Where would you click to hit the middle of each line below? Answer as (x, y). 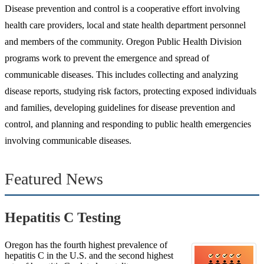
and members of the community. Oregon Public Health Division (123, 41)
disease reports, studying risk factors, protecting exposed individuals (131, 91)
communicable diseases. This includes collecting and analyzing (121, 74)
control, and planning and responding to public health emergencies (128, 124)
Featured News (54, 179)
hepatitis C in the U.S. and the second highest (89, 255)
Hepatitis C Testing (63, 217)
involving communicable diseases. (68, 140)
